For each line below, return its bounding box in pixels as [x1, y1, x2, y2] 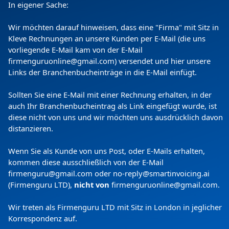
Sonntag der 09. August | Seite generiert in [27, 119, 179, 129]
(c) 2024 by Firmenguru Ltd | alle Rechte [62, 88, 203, 98]
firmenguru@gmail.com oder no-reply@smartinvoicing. [8, 168, 203, 179]
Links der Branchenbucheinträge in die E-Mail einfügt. [8, 67, 201, 78]
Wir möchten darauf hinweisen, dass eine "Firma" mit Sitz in [8, 22, 219, 33]
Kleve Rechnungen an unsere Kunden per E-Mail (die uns [8, 33, 205, 44]
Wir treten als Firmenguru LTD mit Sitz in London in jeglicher [8, 202, 222, 213]
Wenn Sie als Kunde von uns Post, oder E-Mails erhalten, [8, 146, 205, 156]
